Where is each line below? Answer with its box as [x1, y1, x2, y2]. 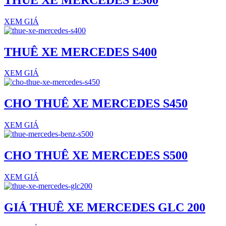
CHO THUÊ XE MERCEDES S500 [4, 149, 188, 162]
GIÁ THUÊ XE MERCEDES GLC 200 [4, 201, 205, 214]
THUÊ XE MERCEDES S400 [4, 45, 157, 59]
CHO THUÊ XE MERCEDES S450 [4, 97, 188, 110]
